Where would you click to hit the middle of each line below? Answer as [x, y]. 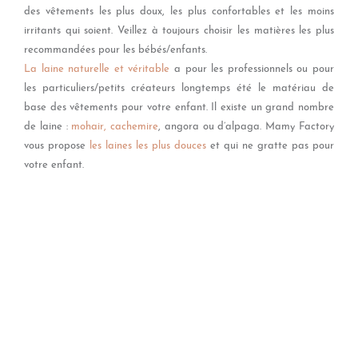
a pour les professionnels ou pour [252, 69]
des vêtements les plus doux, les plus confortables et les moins [179, 12]
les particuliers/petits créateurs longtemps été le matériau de [179, 88]
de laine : [48, 127]
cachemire [135, 127]
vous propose [57, 146]
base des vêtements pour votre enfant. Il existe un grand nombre [179, 107]
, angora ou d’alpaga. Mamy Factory [247, 127]
